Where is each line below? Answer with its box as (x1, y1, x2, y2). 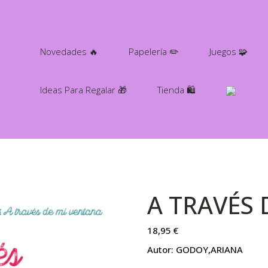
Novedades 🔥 (40, 45, 98, 57)
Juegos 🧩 (209, 45, 248, 57)
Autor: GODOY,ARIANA (147, 243, 243, 255)
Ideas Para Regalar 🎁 (40, 84, 127, 96)
